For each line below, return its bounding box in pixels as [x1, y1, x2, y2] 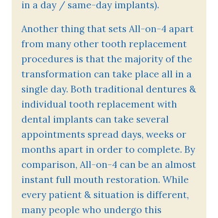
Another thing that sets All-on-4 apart [21, 23, 194, 35]
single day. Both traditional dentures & [21, 83, 196, 95]
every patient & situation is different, [21, 189, 189, 200]
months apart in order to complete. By [21, 144, 195, 155]
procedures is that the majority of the [21, 53, 192, 65]
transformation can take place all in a [21, 68, 192, 80]
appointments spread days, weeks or [21, 128, 186, 140]
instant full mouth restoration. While [21, 174, 189, 185]
